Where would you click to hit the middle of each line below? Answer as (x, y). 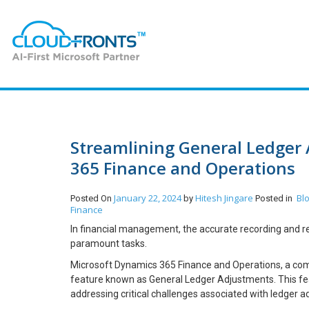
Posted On (92, 198)
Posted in (276, 198)
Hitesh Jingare (225, 198)
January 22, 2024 (148, 198)
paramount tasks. (109, 243)
